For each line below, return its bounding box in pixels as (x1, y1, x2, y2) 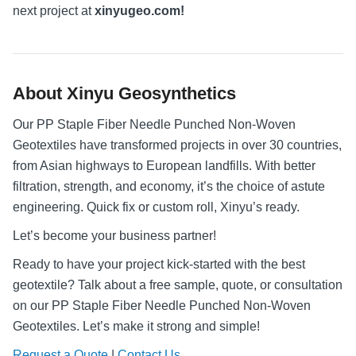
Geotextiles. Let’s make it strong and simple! (13, 319, 260, 333)
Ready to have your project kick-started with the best (13, 257, 305, 271)
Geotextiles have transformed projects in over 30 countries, (13, 137, 342, 152)
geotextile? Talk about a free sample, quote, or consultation (13, 277, 342, 292)
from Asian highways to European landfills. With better (13, 158, 315, 172)
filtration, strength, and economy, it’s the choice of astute (13, 179, 325, 193)
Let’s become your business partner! (13, 228, 216, 242)
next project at (13, 3, 95, 17)
